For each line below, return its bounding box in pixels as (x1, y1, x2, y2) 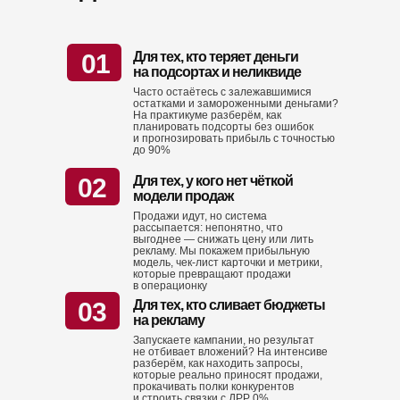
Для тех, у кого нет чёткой (133, 173, 293, 188)
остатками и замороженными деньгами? (133, 97, 338, 110)
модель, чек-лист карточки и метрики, (133, 256, 322, 269)
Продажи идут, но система (133, 210, 267, 222)
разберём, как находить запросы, (133, 357, 303, 370)
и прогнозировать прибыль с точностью (133, 132, 335, 145)
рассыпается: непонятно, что (133, 221, 283, 234)
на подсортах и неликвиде (133, 64, 301, 79)
